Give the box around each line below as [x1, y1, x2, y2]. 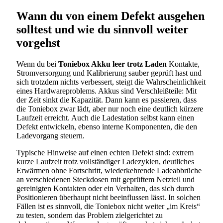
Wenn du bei [16, 59, 58, 68]
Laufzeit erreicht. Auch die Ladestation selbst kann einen [16, 113, 194, 122]
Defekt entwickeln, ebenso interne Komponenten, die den [16, 122, 197, 131]
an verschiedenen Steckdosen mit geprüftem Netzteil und [16, 175, 195, 184]
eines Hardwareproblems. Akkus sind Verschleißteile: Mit [16, 86, 197, 95]
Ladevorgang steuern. [16, 131, 85, 140]
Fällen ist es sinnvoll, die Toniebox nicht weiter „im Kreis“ [16, 202, 200, 211]
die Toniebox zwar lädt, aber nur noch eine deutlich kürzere [16, 104, 203, 113]
